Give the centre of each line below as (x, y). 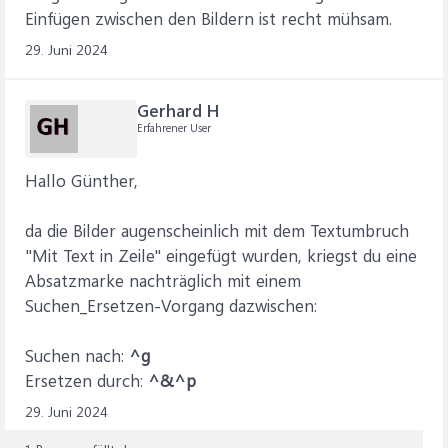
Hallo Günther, (81, 180)
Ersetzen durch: (86, 380)
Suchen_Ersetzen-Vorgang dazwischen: (171, 305)
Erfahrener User (174, 127)
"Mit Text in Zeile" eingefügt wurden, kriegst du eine (221, 255)
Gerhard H (178, 110)
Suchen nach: (74, 355)
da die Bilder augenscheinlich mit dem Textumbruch (217, 230)
